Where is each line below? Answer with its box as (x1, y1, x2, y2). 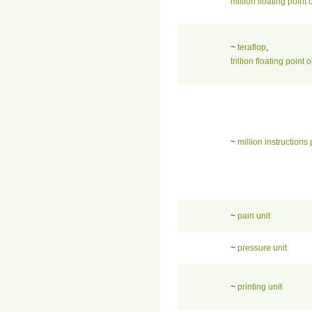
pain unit (237, 210, 270, 221)
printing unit (237, 281, 282, 292)
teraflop (237, 42, 266, 52)
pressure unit (237, 242, 287, 253)
